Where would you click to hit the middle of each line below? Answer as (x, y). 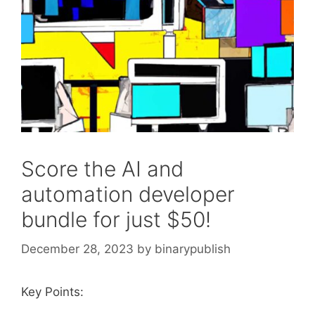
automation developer (128, 194)
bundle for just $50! (116, 219)
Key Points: (52, 291)
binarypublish (193, 249)
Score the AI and (102, 169)
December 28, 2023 (77, 249)
